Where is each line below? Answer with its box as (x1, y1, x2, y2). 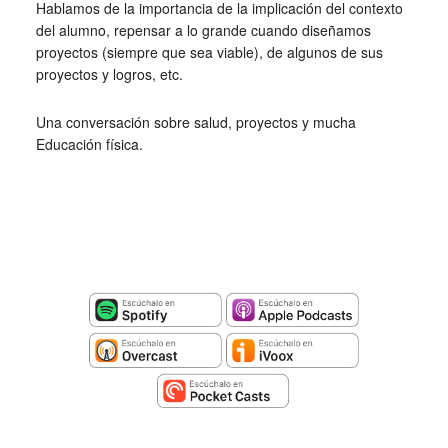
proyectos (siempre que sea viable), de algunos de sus (35, 42, 383, 62)
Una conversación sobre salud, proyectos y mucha (35, 112, 356, 132)
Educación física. (35, 134, 143, 154)
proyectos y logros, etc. (35, 64, 183, 84)
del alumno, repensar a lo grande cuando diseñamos (35, 20, 371, 40)
